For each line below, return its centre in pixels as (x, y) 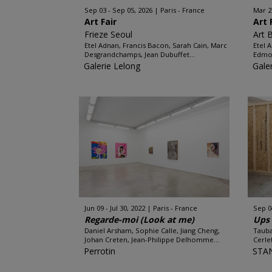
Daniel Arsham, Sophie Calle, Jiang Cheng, (152, 230)
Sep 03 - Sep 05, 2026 (118, 10)
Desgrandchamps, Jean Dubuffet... (139, 54)
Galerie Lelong (112, 66)
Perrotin (99, 251)
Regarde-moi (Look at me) (139, 219)
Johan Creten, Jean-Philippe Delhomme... (151, 240)
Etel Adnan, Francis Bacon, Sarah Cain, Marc (155, 45)
